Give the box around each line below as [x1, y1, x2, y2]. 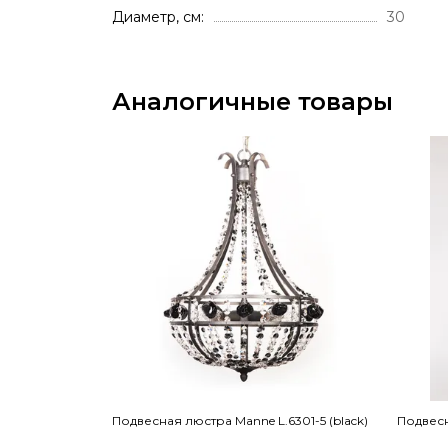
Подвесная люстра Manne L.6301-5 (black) [112, 413, 368, 428]
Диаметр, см [112, 8, 201, 26]
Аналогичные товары [112, 87, 393, 116]
